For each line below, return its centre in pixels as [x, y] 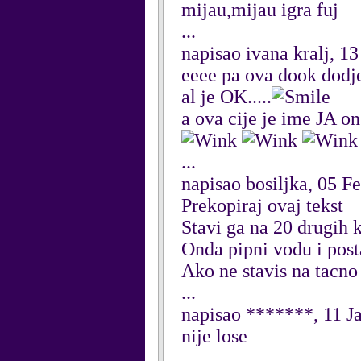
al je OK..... [226, 97]
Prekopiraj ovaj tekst [262, 205]
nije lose [214, 336]
